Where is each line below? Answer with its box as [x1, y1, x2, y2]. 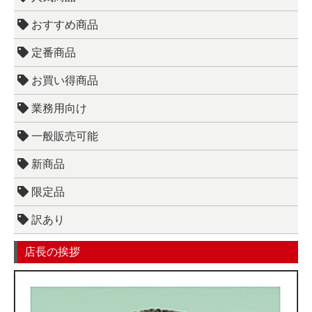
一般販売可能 [29, 130, 98, 143]
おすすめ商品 [29, 18, 98, 32]
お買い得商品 [29, 74, 98, 88]
